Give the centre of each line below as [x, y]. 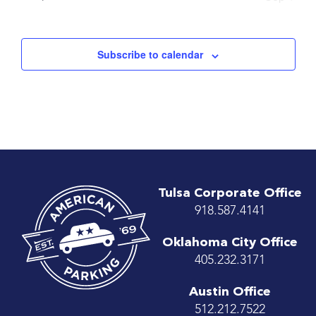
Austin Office [230, 292]
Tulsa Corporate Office [230, 194]
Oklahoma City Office [230, 243]
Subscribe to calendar [150, 55]
